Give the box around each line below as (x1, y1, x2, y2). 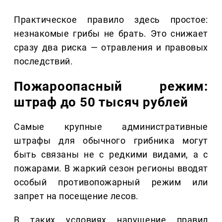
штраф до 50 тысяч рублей (14, 95, 188, 110)
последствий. (14, 56, 73, 67)
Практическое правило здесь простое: (14, 14, 208, 25)
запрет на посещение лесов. (14, 191, 139, 202)
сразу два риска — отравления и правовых (14, 42, 208, 53)
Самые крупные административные (14, 121, 208, 132)
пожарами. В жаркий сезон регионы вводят (14, 163, 208, 174)
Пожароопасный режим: (14, 79, 208, 94)
